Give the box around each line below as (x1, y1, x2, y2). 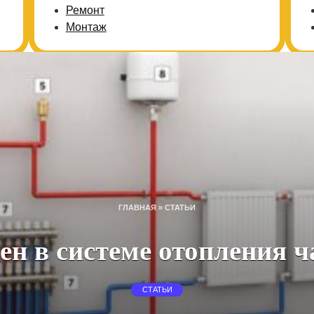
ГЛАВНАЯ (118, 203, 156, 212)
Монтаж (65, 21, 107, 33)
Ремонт (65, 4, 104, 16)
